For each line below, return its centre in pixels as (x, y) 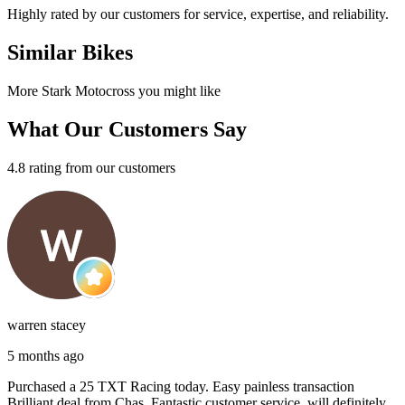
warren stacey (47, 325)
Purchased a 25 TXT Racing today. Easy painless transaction (181, 386)
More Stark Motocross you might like (114, 91)
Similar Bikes (70, 53)
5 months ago (46, 355)
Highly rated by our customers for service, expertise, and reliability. (198, 14)
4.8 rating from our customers (91, 167)
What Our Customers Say (127, 130)
